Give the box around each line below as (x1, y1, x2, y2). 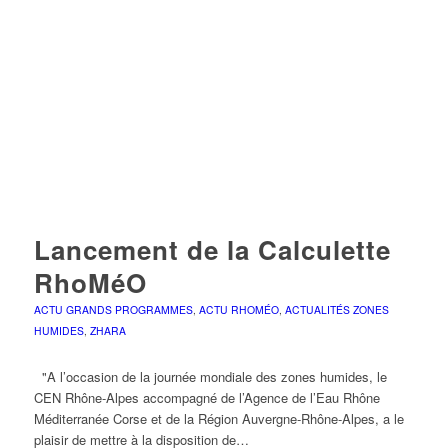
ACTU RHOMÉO (198, 301, 279, 317)
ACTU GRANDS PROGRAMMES (33, 301, 193, 317)
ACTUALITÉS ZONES (284, 301, 389, 317)
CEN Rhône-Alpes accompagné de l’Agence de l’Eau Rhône (33, 387, 380, 407)
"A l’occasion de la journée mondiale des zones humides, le (33, 366, 387, 386)
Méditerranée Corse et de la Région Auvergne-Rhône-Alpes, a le (33, 408, 404, 428)
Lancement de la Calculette (33, 230, 391, 268)
